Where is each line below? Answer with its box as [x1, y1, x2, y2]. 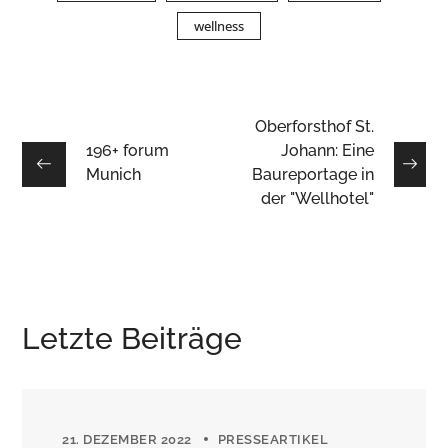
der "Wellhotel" [260, 189, 374, 209]
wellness [194, 17, 244, 36]
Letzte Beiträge [22, 321, 243, 357]
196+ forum [86, 141, 170, 161]
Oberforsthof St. [254, 117, 374, 137]
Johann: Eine [280, 141, 374, 161]
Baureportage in [251, 165, 374, 185]
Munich [86, 165, 142, 185]
